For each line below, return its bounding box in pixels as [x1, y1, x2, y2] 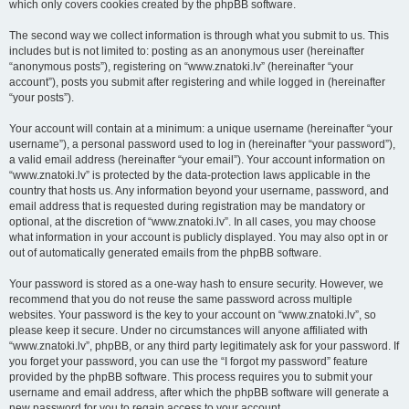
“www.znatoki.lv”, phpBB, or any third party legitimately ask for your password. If [9, 340, 399, 352]
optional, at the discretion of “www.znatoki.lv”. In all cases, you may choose [9, 215, 376, 228]
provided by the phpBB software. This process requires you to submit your [9, 371, 372, 383]
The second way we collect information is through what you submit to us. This [9, 29, 389, 42]
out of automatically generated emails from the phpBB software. [9, 246, 321, 259]
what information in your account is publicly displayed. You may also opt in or [9, 231, 388, 244]
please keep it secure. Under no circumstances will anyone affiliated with [9, 324, 368, 337]
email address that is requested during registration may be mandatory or [9, 200, 365, 213]
